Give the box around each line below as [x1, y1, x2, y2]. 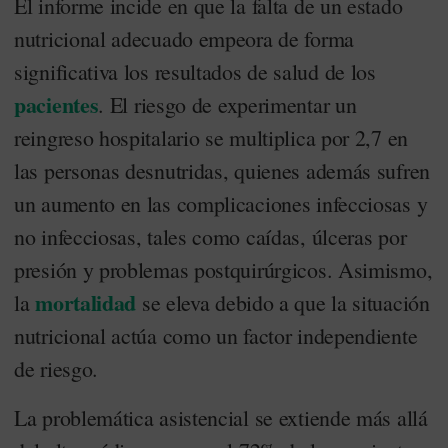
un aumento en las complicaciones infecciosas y [14, 189, 428, 218]
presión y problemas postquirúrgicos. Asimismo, [14, 255, 433, 284]
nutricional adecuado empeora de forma [14, 24, 354, 53]
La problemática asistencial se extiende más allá [14, 403, 428, 432]
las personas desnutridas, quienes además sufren [14, 156, 430, 185]
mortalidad [35, 286, 137, 319]
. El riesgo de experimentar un [98, 90, 357, 119]
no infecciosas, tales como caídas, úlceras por [14, 222, 407, 251]
